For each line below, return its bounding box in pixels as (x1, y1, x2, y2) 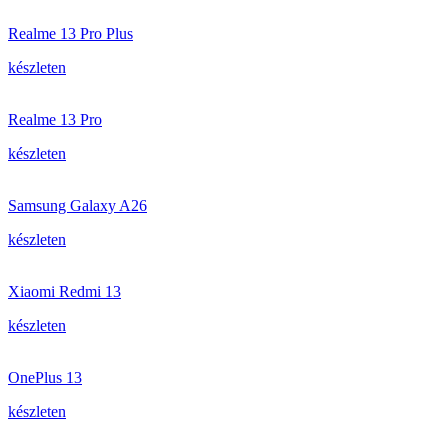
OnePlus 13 (8, 369, 82, 386)
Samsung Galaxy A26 (8, 197, 147, 214)
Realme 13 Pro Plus (8, 25, 133, 42)
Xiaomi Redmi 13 (8, 283, 121, 300)
